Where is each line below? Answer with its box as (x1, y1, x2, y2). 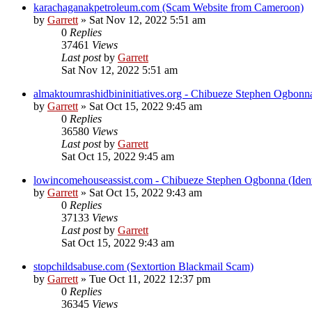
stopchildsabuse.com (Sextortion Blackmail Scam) (33, 260, 253, 273)
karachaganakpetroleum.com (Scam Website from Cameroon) (33, 1, 304, 14)
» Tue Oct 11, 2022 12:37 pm (78, 273, 210, 286)
